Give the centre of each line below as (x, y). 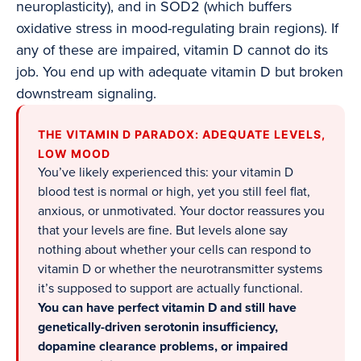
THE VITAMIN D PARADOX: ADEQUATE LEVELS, (182, 135)
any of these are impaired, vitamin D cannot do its (172, 50)
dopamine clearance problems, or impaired (163, 347)
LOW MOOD (74, 154)
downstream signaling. (86, 94)
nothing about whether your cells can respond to (174, 250)
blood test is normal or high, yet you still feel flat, (174, 192)
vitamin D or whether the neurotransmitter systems (180, 270)
